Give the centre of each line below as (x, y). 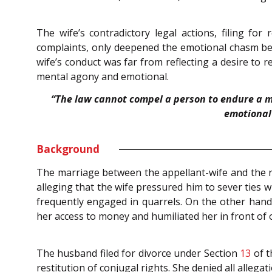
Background (68, 149)
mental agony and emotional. (103, 77)
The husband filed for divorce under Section (138, 253)
